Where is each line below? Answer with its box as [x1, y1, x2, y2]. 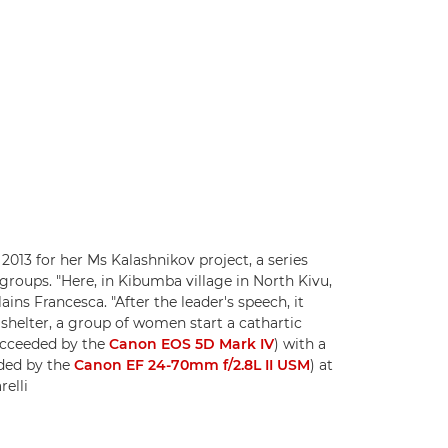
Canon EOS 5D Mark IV [109, 335, 274, 354]
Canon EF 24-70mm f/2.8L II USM [74, 356, 310, 375]
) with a [274, 335, 326, 354]
